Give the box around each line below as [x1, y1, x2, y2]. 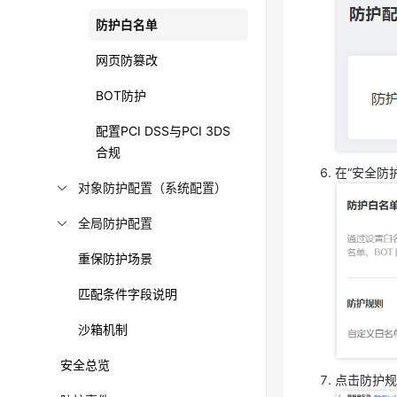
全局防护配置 [78, 215, 152, 230]
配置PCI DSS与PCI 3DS [96, 123, 230, 138]
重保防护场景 [78, 251, 152, 266]
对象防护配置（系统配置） [78, 180, 227, 195]
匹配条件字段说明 [78, 286, 177, 301]
